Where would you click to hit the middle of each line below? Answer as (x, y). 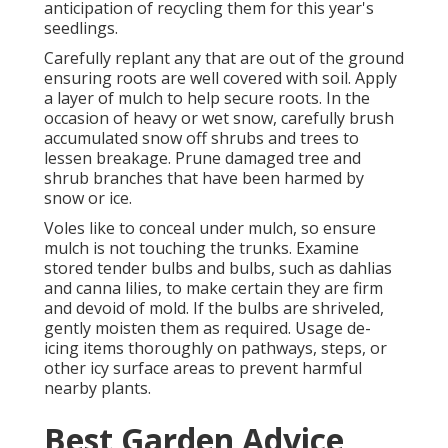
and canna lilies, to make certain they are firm (213, 288)
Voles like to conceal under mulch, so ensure (210, 228)
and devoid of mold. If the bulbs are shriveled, (214, 308)
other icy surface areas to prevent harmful (203, 368)
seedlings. (81, 28)
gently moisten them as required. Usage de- (207, 328)
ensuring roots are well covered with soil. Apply (220, 78)
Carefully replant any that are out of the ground (224, 58)
